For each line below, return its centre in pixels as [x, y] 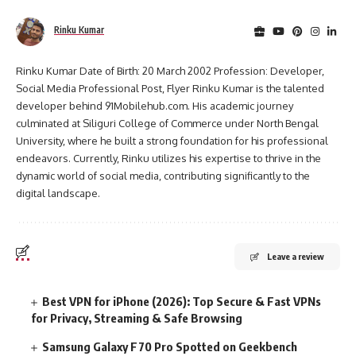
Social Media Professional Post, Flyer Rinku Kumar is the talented [170, 89]
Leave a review [296, 257]
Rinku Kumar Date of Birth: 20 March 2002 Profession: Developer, [170, 71]
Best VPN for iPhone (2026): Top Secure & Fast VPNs [182, 302]
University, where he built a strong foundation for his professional [172, 141]
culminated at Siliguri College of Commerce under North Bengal [167, 124]
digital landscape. [58, 193]
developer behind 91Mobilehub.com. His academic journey [155, 106]
